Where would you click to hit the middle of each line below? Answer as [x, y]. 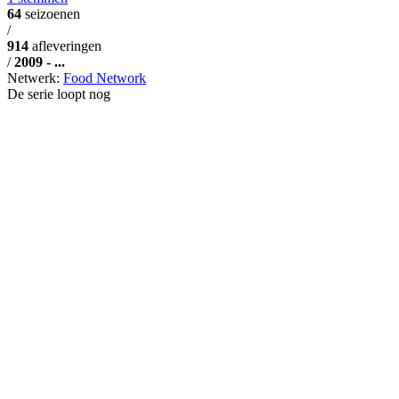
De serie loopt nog [59, 94]
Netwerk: [35, 77]
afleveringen [67, 45]
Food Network [105, 77]
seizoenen [53, 13]
